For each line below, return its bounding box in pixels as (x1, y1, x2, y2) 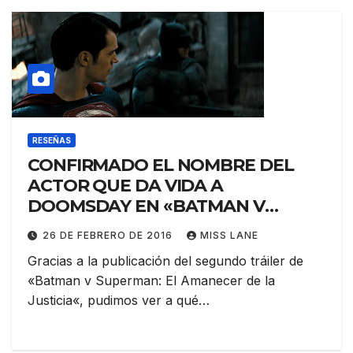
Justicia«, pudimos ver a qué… (28, 292, 210, 309)
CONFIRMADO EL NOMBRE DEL (28, 154, 294, 176)
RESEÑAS (32, 136, 71, 146)
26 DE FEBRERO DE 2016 (43, 229, 176, 242)
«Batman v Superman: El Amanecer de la (28, 273, 275, 289)
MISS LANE (200, 229, 258, 242)
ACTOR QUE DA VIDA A (28, 175, 224, 197)
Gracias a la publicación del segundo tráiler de (28, 253, 303, 269)
